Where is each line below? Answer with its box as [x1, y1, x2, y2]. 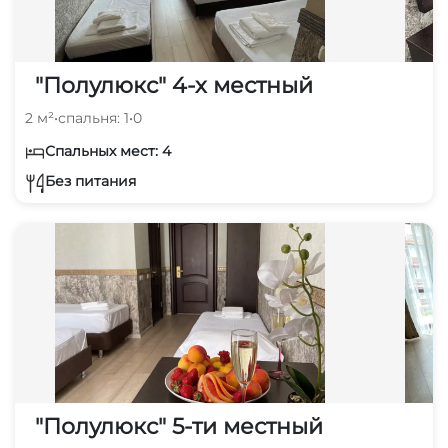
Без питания [45, 172, 136, 191]
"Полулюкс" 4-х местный [35, 71, 313, 99]
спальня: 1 [58, 108, 129, 127]
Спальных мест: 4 [45, 141, 171, 160]
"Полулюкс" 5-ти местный [35, 412, 323, 440]
